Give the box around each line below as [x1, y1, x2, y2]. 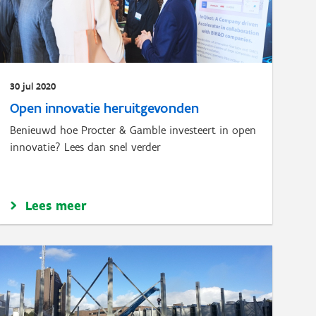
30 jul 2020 [10, 80, 56, 92]
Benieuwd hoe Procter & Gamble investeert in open [10, 123, 257, 137]
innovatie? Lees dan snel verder [10, 140, 162, 154]
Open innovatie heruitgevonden [10, 99, 200, 116]
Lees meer [25, 197, 87, 214]
